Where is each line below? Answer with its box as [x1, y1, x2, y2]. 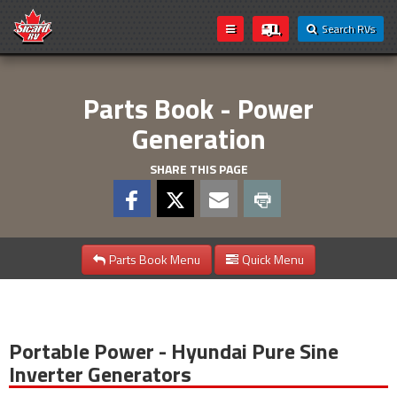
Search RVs [316, 20, 375, 37]
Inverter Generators [9, 358, 191, 390]
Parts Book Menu [109, 250, 200, 269]
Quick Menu [242, 250, 304, 269]
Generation [131, 117, 266, 160]
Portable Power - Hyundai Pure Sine [9, 335, 339, 367]
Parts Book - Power [83, 87, 314, 129]
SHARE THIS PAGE [149, 160, 248, 178]
